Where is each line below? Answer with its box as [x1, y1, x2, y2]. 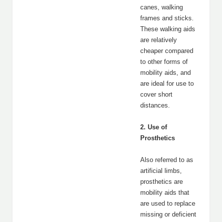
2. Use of [140, 123, 167, 131]
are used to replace [140, 200, 195, 207]
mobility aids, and [140, 69, 191, 76]
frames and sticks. [140, 14, 194, 22]
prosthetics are [140, 178, 183, 185]
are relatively [140, 36, 177, 44]
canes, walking [140, 3, 183, 11]
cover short [140, 91, 172, 98]
